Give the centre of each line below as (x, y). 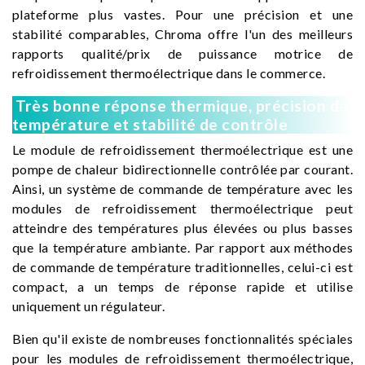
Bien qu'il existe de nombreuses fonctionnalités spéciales (182, 339)
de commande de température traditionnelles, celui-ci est (182, 267)
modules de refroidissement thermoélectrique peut (182, 208)
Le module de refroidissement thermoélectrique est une (182, 150)
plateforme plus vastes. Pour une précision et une (182, 14)
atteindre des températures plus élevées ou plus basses (182, 228)
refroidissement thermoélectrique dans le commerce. (169, 73)
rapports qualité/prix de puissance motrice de (182, 53)
